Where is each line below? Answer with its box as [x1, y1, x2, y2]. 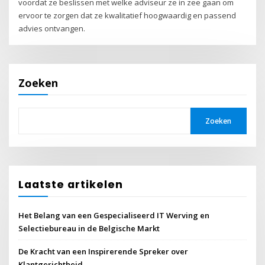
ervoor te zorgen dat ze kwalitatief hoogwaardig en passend [18, 10, 237, 21]
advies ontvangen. [18, 23, 86, 34]
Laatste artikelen [18, 177, 124, 192]
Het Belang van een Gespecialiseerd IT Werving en [18, 209, 210, 221]
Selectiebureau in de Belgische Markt [18, 222, 160, 234]
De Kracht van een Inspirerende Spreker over [18, 246, 189, 257]
